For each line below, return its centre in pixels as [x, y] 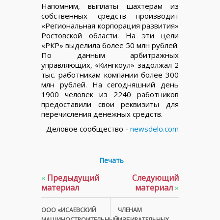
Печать [111, 160]
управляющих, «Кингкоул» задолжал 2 [110, 65]
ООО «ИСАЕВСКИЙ [69, 210]
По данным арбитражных [110, 55]
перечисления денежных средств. [102, 114]
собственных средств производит [110, 15]
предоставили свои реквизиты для [110, 104]
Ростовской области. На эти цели [110, 35]
